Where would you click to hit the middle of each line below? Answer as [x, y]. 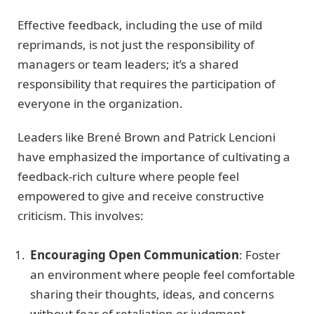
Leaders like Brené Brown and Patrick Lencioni [146, 137]
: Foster [260, 255]
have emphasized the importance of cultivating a [154, 157]
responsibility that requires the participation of [146, 83]
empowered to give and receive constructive [141, 196]
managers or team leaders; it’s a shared [128, 64]
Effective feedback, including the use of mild [140, 25]
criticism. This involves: [81, 216]
